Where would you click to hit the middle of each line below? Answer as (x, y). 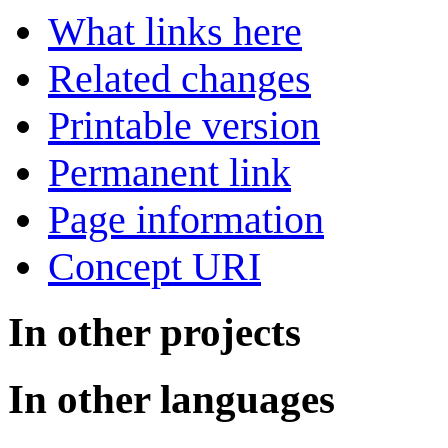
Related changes (179, 78)
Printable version (184, 125)
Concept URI (154, 266)
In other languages (171, 399)
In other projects (154, 332)
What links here (175, 31)
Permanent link (169, 172)
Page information (186, 219)
